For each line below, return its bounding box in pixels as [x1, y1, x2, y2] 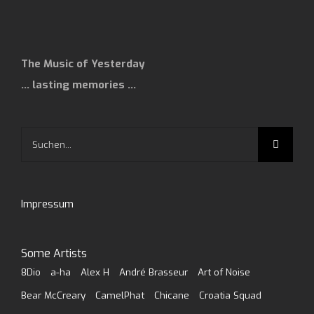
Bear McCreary [21, 289, 86, 302]
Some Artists [21, 246, 87, 261]
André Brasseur [119, 266, 188, 278]
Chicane [154, 289, 189, 302]
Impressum [21, 197, 74, 211]
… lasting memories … [21, 78, 136, 92]
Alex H [81, 266, 109, 278]
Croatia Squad [199, 289, 261, 302]
